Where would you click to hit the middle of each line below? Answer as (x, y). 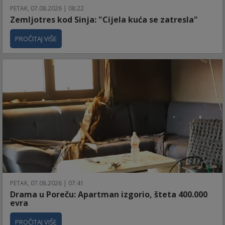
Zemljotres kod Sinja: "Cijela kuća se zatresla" (104, 20)
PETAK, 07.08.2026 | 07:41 (47, 183)
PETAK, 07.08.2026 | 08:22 (47, 9)
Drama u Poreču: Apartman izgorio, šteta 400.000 (109, 195)
